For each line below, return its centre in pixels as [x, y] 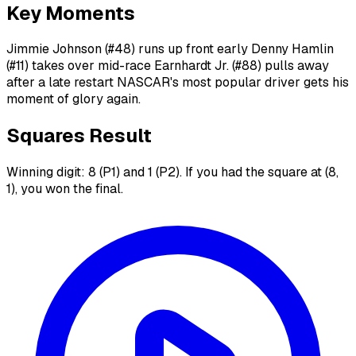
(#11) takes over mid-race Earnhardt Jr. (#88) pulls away [168, 66]
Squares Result [79, 136]
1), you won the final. [65, 189]
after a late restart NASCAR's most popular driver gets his [178, 83]
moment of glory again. [74, 99]
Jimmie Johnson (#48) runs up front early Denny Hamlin [170, 49]
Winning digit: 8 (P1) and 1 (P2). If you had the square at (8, [172, 172]
